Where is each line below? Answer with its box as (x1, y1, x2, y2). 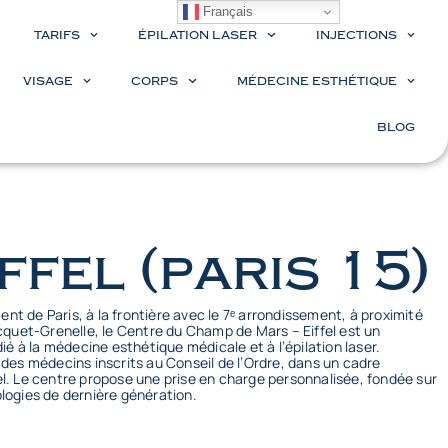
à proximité (349, 304, 423, 324)
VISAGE (22, 74, 73, 88)
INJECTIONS (315, 28, 397, 42)
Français (199, 3, 254, 19)
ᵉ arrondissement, (230, 304, 350, 324)
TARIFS (33, 28, 80, 42)
